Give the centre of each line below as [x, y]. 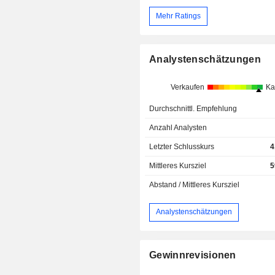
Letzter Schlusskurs [182, 146]
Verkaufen [187, 87]
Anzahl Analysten [178, 127]
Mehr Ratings [179, 16]
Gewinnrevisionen [193, 255]
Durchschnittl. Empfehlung [193, 108]
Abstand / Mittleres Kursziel [195, 184]
